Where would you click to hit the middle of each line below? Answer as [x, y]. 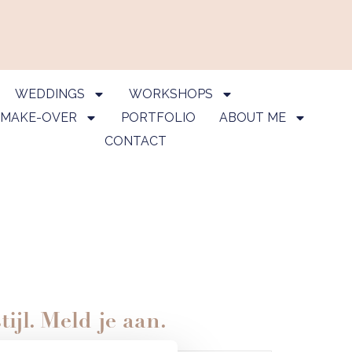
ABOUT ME [252, 117]
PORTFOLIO [158, 117]
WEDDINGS [49, 94]
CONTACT [136, 141]
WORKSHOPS [170, 94]
